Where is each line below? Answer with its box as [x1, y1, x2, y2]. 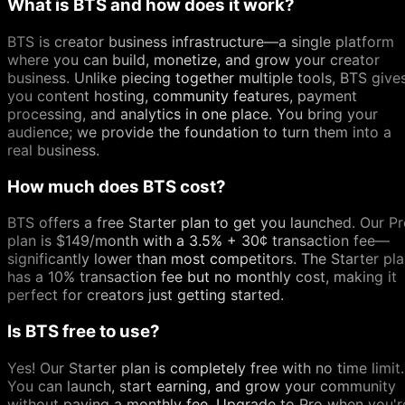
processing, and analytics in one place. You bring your [7, 104, 378, 123]
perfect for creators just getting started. [7, 286, 284, 305]
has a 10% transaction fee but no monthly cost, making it [7, 268, 397, 287]
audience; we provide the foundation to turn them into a [7, 122, 391, 141]
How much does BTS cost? [7, 175, 226, 197]
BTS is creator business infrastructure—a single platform [7, 32, 394, 51]
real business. [7, 140, 99, 159]
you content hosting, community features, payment [7, 86, 357, 105]
